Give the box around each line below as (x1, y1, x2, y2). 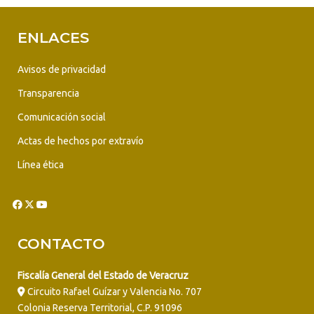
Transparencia (18, 87, 79, 99)
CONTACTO (18, 234, 105, 252)
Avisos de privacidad (18, 63, 106, 75)
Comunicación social (18, 111, 106, 123)
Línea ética (18, 158, 64, 170)
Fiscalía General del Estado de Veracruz (18, 269, 189, 281)
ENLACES (18, 28, 89, 46)
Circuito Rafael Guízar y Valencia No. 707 (25, 285, 202, 297)
